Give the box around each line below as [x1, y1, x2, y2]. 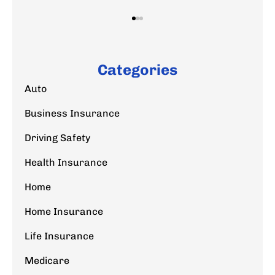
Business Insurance [25, 107, 120, 119]
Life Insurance [25, 230, 94, 242]
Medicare [25, 254, 69, 266]
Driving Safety [25, 131, 90, 144]
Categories [98, 60, 177, 79]
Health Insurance [25, 156, 107, 168]
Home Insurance [25, 205, 103, 217]
